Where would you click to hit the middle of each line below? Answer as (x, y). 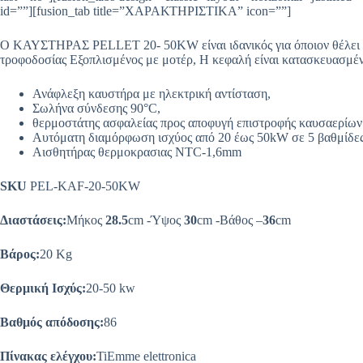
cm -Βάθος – (230, 220)
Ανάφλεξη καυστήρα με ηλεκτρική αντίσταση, (152, 94)
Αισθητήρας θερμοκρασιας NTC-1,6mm (137, 152)
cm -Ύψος (156, 220)
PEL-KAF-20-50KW (83, 186)
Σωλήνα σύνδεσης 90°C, (96, 109)
